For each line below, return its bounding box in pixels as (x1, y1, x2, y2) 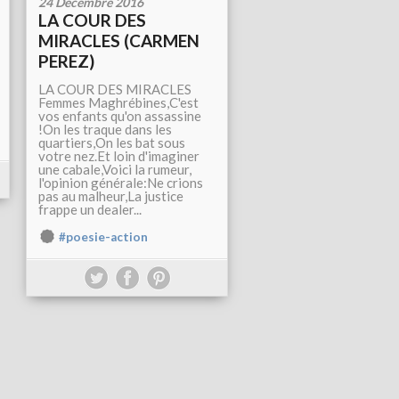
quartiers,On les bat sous (38, 134, 185, 151)
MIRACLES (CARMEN (38, 30, 199, 51)
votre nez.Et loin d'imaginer (38, 148, 199, 164)
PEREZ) (38, 51, 94, 71)
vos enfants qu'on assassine (38, 108, 201, 124)
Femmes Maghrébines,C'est (38, 94, 199, 110)
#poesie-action (59, 230, 148, 244)
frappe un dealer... (38, 201, 142, 217)
